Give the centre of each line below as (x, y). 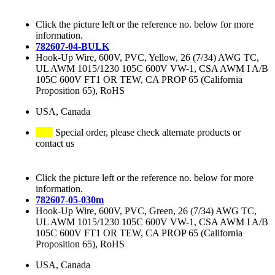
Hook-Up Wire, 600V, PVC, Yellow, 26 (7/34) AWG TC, (147, 58)
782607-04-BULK (72, 47)
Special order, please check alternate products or (147, 133)
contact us (55, 144)
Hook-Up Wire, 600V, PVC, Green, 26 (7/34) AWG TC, (146, 211)
